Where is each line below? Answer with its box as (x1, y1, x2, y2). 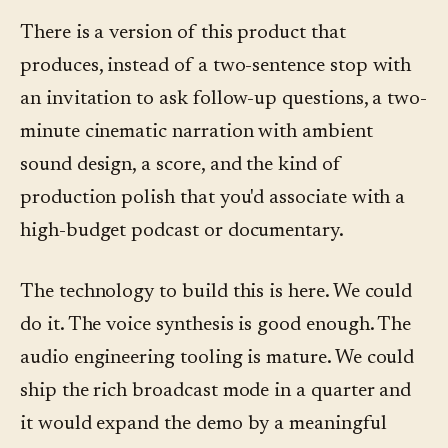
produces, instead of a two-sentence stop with (20, 56, 412, 77)
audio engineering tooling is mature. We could (20, 348, 415, 369)
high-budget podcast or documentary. (20, 221, 344, 242)
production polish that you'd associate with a (20, 188, 406, 209)
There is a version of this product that (20, 23, 346, 44)
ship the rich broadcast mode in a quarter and (20, 381, 412, 402)
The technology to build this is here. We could (20, 282, 413, 303)
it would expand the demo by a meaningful (20, 414, 387, 435)
